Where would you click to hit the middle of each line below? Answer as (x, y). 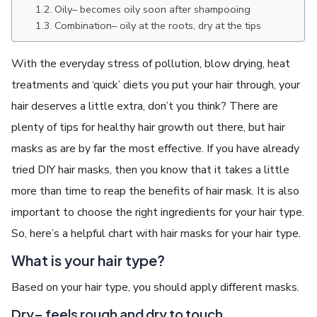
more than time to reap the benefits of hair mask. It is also (156, 191)
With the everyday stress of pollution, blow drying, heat (151, 63)
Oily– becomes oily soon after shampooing (153, 9)
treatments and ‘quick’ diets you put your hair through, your (156, 85)
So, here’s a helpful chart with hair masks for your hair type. (156, 233)
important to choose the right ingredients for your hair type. (158, 212)
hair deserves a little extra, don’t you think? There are (145, 106)
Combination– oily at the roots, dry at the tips (158, 25)
